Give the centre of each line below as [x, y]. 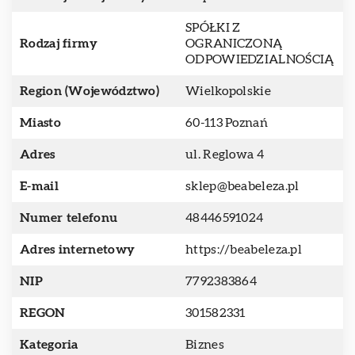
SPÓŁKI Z [213, 28]
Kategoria [49, 345]
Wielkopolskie [228, 91]
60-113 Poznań [227, 123]
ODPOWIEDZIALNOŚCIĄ [260, 59]
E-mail [39, 186]
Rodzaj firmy [59, 44]
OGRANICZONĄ [234, 44]
